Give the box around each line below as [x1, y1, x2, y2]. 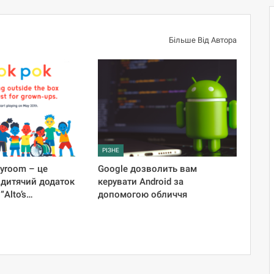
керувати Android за [98, 176, 184, 187]
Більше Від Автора [168, 35, 237, 45]
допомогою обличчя [98, 188, 188, 200]
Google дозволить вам [98, 163, 198, 174]
